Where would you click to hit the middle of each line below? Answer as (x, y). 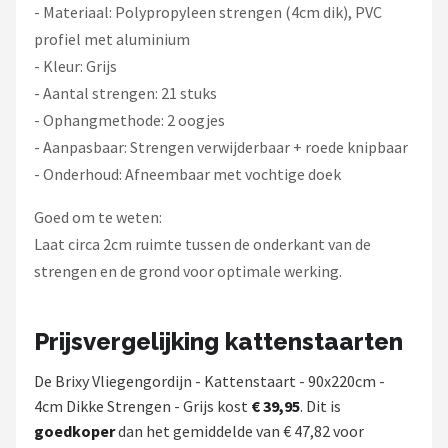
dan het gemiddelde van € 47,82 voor (239, 431)
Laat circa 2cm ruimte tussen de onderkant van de (202, 244)
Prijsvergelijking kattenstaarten (218, 341)
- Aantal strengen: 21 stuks (125, 93)
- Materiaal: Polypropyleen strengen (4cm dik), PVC (208, 12)
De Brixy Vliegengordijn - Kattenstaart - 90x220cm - (209, 381)
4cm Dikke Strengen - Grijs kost (142, 406)
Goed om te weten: (98, 217)
